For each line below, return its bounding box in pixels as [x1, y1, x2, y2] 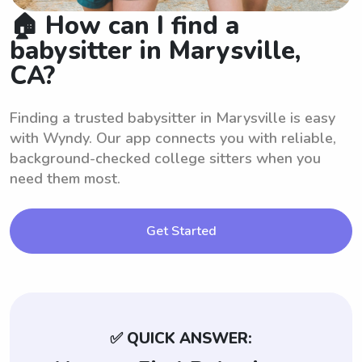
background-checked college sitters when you [10, 148, 321, 168]
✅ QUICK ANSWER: [110, 327, 252, 349]
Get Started [145, 221, 217, 240]
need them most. [10, 168, 120, 188]
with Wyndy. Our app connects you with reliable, [10, 128, 336, 148]
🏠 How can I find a [10, 8, 239, 43]
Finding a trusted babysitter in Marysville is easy [10, 107, 335, 128]
